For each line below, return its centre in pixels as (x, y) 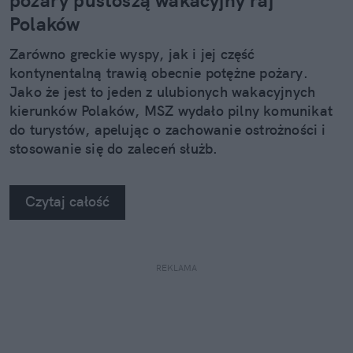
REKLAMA (176, 268)
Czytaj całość (67, 202)
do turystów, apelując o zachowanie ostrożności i (168, 130)
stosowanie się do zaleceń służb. (114, 149)
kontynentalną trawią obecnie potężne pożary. (159, 73)
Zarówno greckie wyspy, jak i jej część (132, 54)
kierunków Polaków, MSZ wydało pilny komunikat (171, 111)
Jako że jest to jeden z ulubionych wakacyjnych (163, 92)
